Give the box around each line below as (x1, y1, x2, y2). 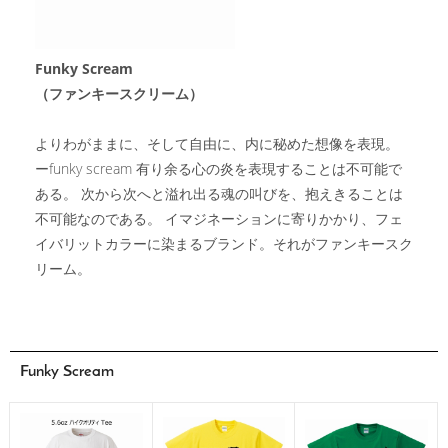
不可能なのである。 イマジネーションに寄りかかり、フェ (35, 209, 403, 228)
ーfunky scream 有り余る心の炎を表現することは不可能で (35, 159, 402, 178)
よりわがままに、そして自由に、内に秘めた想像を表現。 (35, 134, 399, 153)
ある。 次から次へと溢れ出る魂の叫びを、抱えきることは (35, 184, 403, 203)
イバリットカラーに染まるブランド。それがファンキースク (35, 234, 413, 253)
